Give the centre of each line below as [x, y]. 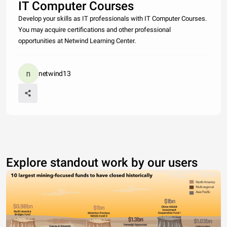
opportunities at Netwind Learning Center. [77, 41]
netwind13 [55, 73]
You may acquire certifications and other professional [94, 29]
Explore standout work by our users [102, 162]
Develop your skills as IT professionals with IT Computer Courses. [112, 18]
